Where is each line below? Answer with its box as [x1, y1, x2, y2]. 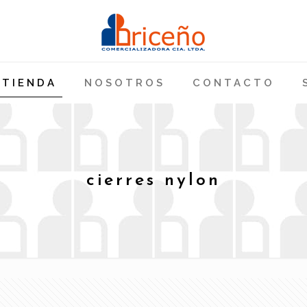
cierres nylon [86, 172, 221, 189]
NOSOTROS [84, 77, 165, 89]
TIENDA [1, 77, 57, 89]
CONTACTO [192, 77, 275, 89]
